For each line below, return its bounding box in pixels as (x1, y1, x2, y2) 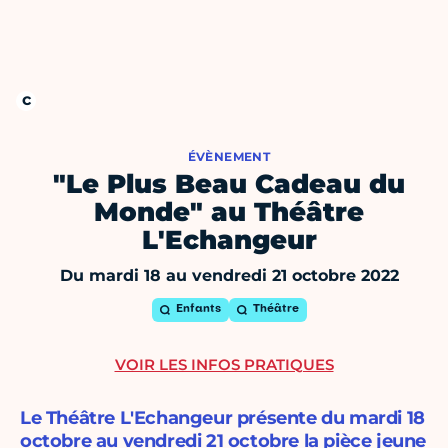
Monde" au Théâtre (94, 196, 364, 229)
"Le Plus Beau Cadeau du (53, 168, 405, 201)
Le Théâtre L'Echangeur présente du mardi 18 (20, 407, 425, 430)
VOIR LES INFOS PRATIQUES (114, 355, 334, 375)
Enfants (175, 304, 221, 316)
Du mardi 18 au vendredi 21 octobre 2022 (59, 266, 399, 286)
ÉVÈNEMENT (187, 149, 271, 165)
